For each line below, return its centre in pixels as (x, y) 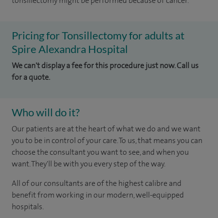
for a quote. (31, 77)
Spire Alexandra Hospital (70, 49)
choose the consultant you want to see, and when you (100, 152)
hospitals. (28, 207)
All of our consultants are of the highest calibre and (97, 183)
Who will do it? (46, 112)
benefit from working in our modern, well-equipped (98, 195)
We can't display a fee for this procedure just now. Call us (105, 65)
